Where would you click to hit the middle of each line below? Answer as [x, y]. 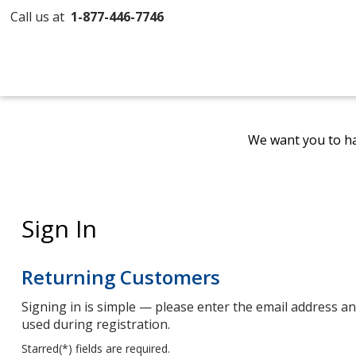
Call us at [41, 17]
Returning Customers [120, 277]
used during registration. [95, 324]
